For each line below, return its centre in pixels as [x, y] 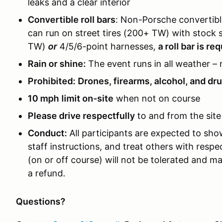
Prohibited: [52, 81]
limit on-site [87, 98]
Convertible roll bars [72, 20]
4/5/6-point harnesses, [108, 46]
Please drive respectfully [81, 116]
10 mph [43, 98]
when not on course [157, 98]
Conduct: [47, 133]
